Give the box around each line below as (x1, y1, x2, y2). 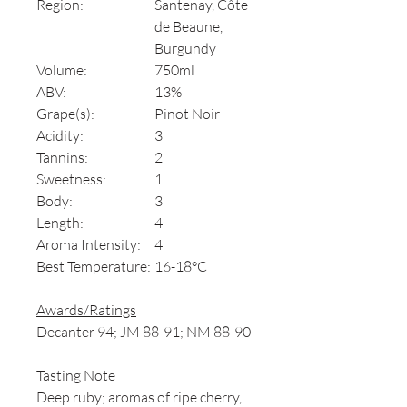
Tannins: (36, 148, 88, 167)
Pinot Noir (154, 104, 220, 124)
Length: (36, 213, 84, 233)
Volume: (36, 61, 87, 80)
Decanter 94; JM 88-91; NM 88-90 (36, 323, 251, 342)
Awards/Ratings (36, 301, 136, 320)
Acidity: (36, 126, 84, 145)
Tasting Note (36, 366, 115, 385)
